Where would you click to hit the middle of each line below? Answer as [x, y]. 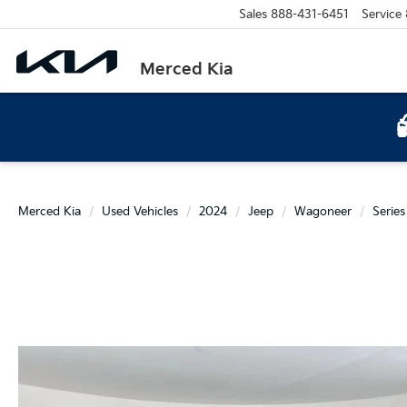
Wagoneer [323, 212]
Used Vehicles [140, 212]
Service [381, 14]
